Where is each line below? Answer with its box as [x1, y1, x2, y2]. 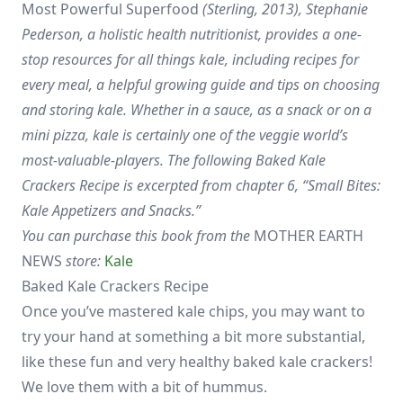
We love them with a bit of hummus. [22, 377, 267, 397]
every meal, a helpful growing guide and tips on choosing [22, 75, 380, 94]
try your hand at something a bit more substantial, [22, 327, 365, 346]
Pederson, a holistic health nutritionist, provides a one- [22, 24, 362, 44]
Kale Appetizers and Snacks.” [22, 201, 201, 220]
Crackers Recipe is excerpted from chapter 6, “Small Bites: [22, 175, 381, 195]
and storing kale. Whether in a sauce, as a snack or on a [22, 100, 372, 120]
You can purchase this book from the [22, 226, 254, 246]
